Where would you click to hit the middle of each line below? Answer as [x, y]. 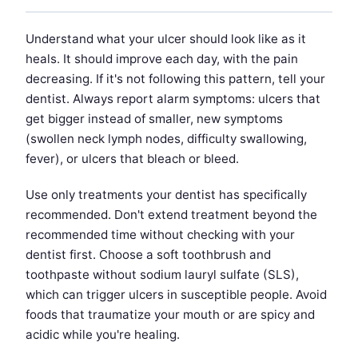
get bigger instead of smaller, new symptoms [154, 119]
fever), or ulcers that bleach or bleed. [132, 159]
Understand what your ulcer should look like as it [166, 39]
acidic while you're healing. [103, 335]
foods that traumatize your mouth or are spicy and [170, 315]
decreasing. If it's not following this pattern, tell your [175, 79]
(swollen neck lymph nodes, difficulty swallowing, [166, 139]
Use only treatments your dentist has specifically [166, 195]
